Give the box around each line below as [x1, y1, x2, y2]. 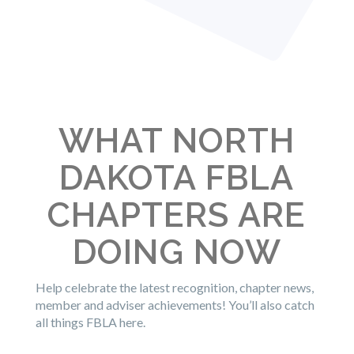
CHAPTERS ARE [47, 195, 307, 235]
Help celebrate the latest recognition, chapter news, [35, 280, 314, 295]
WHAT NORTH [58, 121, 296, 160]
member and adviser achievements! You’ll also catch [35, 297, 314, 312]
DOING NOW [72, 232, 281, 272]
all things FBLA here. [35, 314, 145, 330]
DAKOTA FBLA [59, 158, 295, 198]
